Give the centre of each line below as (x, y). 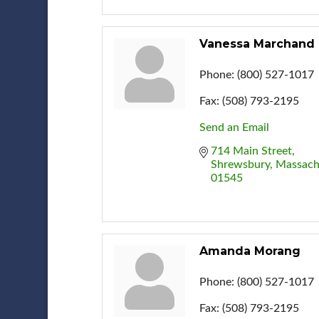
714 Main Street (251, 151)
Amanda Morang (250, 251)
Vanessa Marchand (257, 43)
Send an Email (234, 127)
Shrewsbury (240, 164)
